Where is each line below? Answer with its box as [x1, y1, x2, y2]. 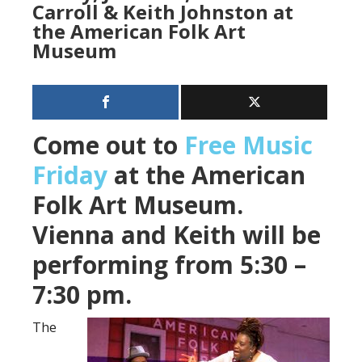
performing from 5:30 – [32, 247, 306, 281]
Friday [32, 158, 107, 192]
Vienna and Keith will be [32, 217, 321, 251]
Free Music [184, 128, 313, 162]
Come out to [32, 128, 184, 162]
